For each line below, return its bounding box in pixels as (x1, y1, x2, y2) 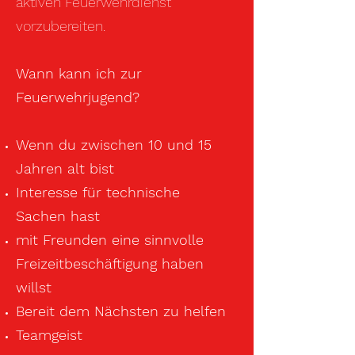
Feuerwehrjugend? (16, 89, 139, 105)
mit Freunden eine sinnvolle (16, 231, 204, 248)
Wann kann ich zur (16, 65, 142, 82)
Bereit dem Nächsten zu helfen (16, 303, 226, 319)
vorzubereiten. (16, 17, 105, 34)
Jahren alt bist (16, 160, 114, 177)
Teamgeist (16, 326, 82, 343)
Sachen (16, 208, 66, 224)
